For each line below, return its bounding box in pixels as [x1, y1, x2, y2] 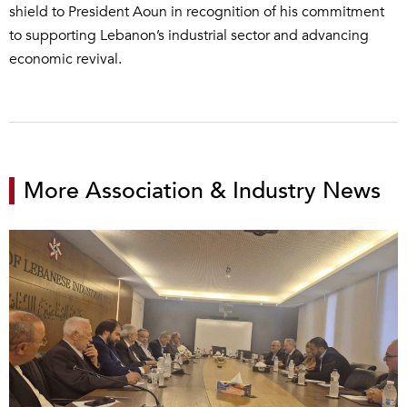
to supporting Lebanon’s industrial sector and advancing [9, 25, 369, 46]
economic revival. [9, 49, 122, 70]
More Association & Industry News [24, 175, 381, 207]
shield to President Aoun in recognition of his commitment [9, 2, 384, 23]
